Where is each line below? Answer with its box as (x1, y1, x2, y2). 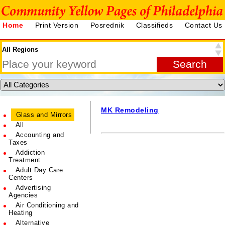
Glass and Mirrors (14, 111, 72, 119)
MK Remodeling (101, 106, 159, 114)
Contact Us (184, 21, 222, 29)
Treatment (9, 156, 41, 164)
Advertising (14, 184, 51, 191)
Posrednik (90, 21, 127, 29)
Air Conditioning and (14, 201, 79, 209)
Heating (9, 209, 33, 216)
